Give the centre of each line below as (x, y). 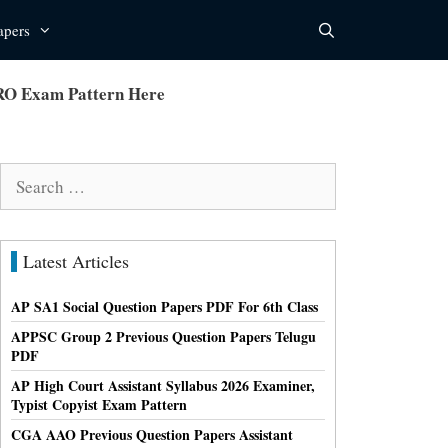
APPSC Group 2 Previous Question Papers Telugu (163, 336)
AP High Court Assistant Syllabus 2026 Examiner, (163, 385)
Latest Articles (76, 260)
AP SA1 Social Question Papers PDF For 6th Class (164, 306)
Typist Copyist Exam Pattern (99, 404)
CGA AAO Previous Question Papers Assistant (152, 434)
